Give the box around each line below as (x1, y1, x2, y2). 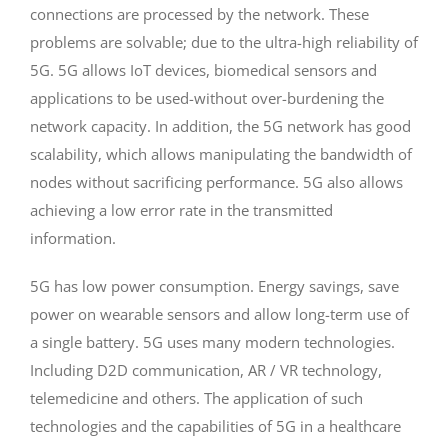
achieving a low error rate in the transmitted (29, 199, 333, 220)
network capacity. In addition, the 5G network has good (29, 115, 411, 136)
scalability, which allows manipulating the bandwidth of (29, 143, 412, 164)
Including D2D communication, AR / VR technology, (29, 359, 382, 380)
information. (29, 227, 116, 248)
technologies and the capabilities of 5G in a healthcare (29, 415, 401, 436)
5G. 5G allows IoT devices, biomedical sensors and (29, 59, 377, 80)
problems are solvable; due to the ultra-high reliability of (29, 31, 418, 52)
